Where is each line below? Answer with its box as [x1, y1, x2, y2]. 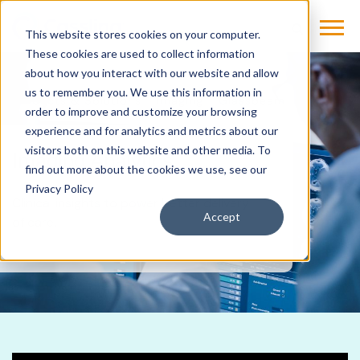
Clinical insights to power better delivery [12, 194, 249, 212]
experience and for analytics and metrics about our [24, 123, 278, 137]
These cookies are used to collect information [24, 46, 255, 60]
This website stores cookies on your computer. [24, 27, 260, 41]
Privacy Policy [24, 181, 93, 195]
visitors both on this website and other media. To [24, 142, 271, 157]
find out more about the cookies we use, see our [24, 162, 267, 176]
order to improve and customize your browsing [24, 104, 257, 118]
